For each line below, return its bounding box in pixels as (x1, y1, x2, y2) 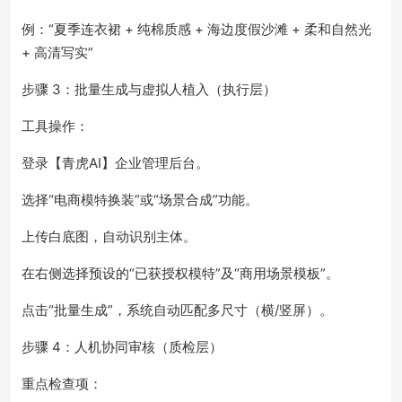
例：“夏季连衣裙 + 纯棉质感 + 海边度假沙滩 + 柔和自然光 (22, 21, 371, 38)
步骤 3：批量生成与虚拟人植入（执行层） (22, 81, 276, 98)
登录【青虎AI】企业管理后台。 (22, 154, 209, 171)
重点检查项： (22, 375, 102, 392)
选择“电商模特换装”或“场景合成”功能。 (22, 191, 258, 208)
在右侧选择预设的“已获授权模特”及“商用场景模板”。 (22, 265, 339, 282)
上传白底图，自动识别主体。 (22, 228, 197, 245)
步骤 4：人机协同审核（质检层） (22, 338, 223, 355)
